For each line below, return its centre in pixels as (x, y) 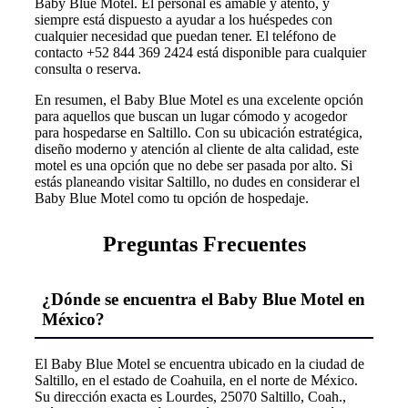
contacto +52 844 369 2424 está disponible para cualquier (200, 53)
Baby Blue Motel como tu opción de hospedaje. (172, 199)
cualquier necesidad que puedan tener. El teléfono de (185, 36)
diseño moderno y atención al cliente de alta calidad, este (197, 149)
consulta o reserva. (88, 69)
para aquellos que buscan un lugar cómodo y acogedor (191, 117)
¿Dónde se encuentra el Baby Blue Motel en (204, 300)
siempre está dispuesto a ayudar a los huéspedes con (184, 20)
